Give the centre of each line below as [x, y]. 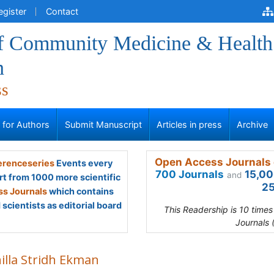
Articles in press [189, 124]
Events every [83, 163]
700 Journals [190, 174]
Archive [253, 124]
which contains [80, 191]
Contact [62, 11]
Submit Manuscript [103, 124]
